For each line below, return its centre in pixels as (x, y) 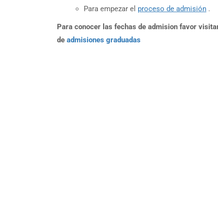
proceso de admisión (172, 9)
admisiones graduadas (104, 40)
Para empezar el (111, 9)
